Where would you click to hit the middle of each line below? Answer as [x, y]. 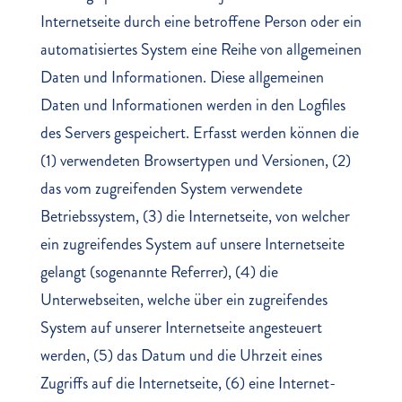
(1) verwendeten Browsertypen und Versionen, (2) [195, 161]
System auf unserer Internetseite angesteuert [181, 328]
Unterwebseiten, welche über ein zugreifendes [184, 300]
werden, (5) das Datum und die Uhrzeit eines [181, 355]
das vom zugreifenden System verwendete [171, 188]
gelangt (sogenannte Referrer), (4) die [159, 272]
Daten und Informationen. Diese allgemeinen [182, 77]
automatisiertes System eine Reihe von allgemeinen [201, 49]
